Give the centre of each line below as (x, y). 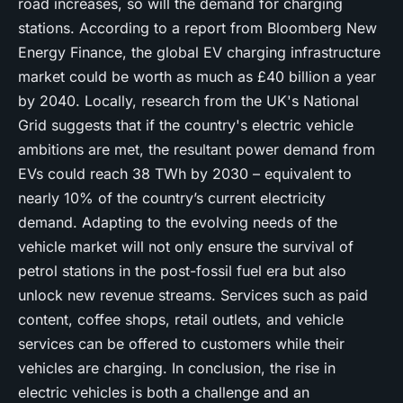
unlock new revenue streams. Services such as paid (193, 295)
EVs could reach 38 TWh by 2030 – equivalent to (185, 174)
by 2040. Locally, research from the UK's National (188, 101)
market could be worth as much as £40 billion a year (197, 76)
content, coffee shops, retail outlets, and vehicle (181, 319)
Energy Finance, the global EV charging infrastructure (199, 52)
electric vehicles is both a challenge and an (164, 392)
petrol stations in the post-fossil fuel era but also (182, 271)
